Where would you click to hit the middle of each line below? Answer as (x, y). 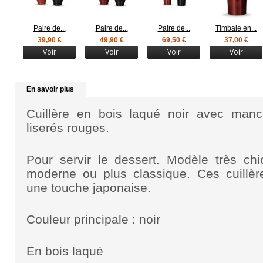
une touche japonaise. (89, 188)
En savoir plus (50, 89)
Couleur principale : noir (93, 219)
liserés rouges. (68, 128)
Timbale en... (236, 28)
